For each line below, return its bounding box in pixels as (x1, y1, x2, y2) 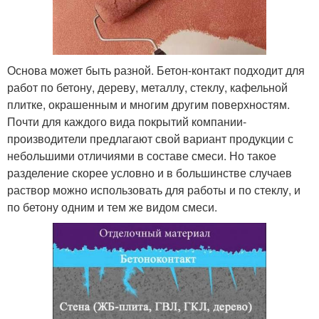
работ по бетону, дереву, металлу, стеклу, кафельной (7, 79, 288, 96)
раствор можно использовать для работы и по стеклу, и (7, 182, 300, 199)
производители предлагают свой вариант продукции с (7, 130, 293, 147)
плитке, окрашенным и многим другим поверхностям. (7, 96, 290, 113)
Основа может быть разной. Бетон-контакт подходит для (7, 62, 305, 79)
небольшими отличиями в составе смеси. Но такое (7, 147, 276, 164)
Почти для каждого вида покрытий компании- (7, 113, 246, 130)
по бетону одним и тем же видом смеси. (7, 199, 217, 216)
